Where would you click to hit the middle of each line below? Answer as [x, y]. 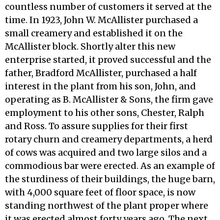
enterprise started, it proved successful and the [108, 60]
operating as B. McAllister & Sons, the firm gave [109, 99]
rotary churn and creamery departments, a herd [109, 139]
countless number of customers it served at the [108, 7]
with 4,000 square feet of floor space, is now [100, 192]
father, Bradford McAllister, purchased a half [101, 73]
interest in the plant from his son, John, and [100, 86]
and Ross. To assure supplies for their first [96, 126]
